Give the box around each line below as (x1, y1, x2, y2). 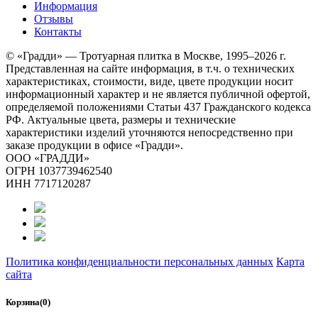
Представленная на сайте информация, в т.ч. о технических (6, 62, 295, 75)
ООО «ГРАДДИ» (6, 151, 89, 164)
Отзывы (34, 12, 73, 25)
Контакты (34, 25, 82, 38)
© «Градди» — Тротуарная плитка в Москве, (6, 49, 226, 62)
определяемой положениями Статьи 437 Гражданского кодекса (6, 100, 311, 113)
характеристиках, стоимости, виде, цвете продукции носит (6, 75, 293, 87)
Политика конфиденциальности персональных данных (6, 255, 273, 268)
